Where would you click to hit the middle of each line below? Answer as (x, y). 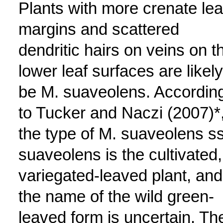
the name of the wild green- (116, 196)
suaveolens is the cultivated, (120, 155)
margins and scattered (99, 29)
